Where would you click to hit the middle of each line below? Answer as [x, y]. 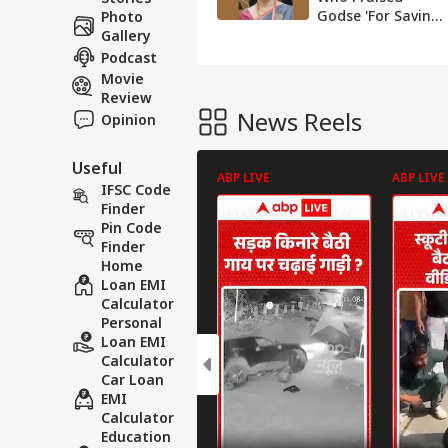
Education [136, 436]
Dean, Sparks [362, 53]
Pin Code [131, 227]
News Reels [299, 121]
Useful [97, 168]
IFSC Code [136, 189]
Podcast [129, 57]
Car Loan [132, 379]
